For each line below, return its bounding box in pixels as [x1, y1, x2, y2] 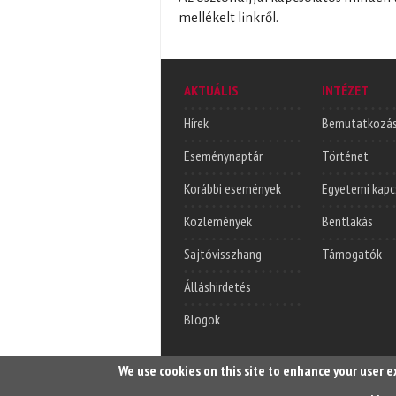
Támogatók [322, 244, 382, 263]
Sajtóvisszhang [184, 244, 262, 263]
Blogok [184, 309, 220, 328]
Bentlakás [322, 211, 373, 230]
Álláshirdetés [184, 277, 251, 295]
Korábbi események [184, 179, 281, 197]
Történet [322, 146, 369, 164]
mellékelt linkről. [179, 10, 278, 25]
